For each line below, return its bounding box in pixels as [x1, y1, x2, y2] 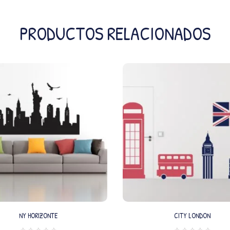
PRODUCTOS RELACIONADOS [20, 21, 210, 46]
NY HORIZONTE [18, 210, 57, 221]
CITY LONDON [174, 210, 210, 221]
